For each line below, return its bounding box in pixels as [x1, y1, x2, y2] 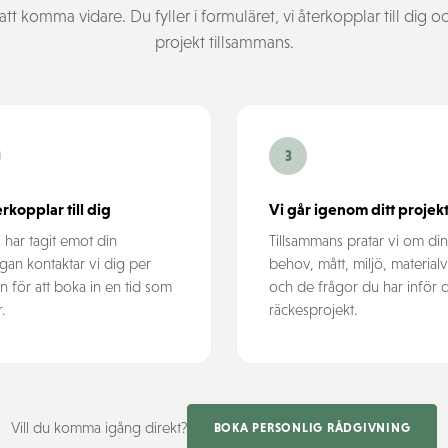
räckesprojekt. [269, 301, 357, 318]
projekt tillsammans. [154, 33, 294, 52]
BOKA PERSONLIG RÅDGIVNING [213, 421, 411, 435]
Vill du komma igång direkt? [10, 419, 187, 436]
